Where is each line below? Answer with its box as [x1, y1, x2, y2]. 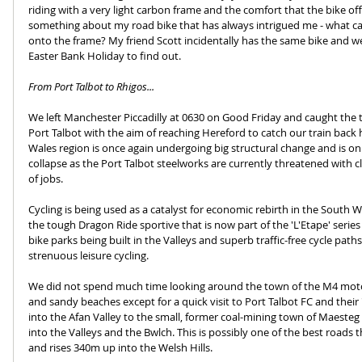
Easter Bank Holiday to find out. [28, 48, 183, 63]
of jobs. [28, 170, 65, 186]
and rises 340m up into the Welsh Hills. [28, 339, 213, 355]
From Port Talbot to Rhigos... [28, 78, 154, 94]
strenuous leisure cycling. [28, 247, 149, 263]
